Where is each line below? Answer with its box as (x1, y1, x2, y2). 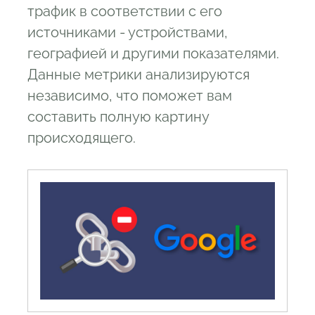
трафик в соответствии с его (27, 2, 222, 20)
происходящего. (27, 129, 136, 146)
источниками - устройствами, (27, 23, 228, 41)
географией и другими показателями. (27, 44, 279, 62)
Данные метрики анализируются (27, 65, 250, 83)
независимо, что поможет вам (27, 86, 232, 104)
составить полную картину (27, 108, 209, 125)
